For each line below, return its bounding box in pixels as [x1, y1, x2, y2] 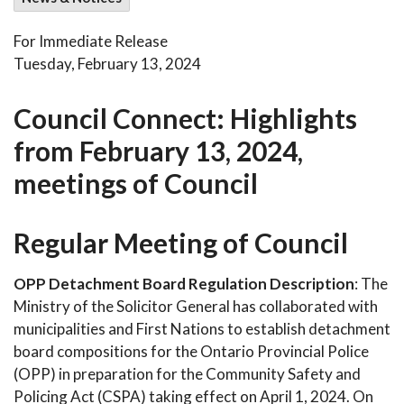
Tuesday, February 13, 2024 [14, 54, 201, 73]
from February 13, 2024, [14, 134, 303, 167]
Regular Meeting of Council [14, 226, 348, 259]
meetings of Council [14, 167, 258, 199]
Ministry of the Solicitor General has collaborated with [14, 297, 378, 316]
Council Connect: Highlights [14, 102, 357, 134]
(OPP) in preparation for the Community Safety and [14, 364, 361, 383]
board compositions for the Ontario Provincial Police [14, 342, 369, 361]
